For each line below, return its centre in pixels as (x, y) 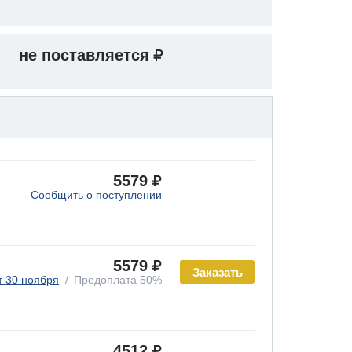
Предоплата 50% (118, 280)
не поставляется (84, 55)
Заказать (217, 272)
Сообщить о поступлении (96, 195)
